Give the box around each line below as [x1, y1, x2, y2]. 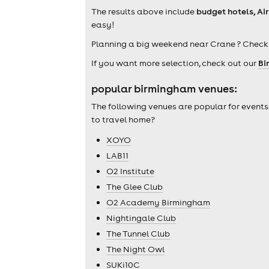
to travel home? [91, 113, 155, 125]
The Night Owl [106, 243, 165, 255]
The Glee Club [106, 181, 163, 192]
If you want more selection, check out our [91, 58, 258, 69]
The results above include [91, 6, 196, 17]
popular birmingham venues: [91, 82, 237, 96]
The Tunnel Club [106, 228, 170, 239]
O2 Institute [106, 165, 154, 177]
